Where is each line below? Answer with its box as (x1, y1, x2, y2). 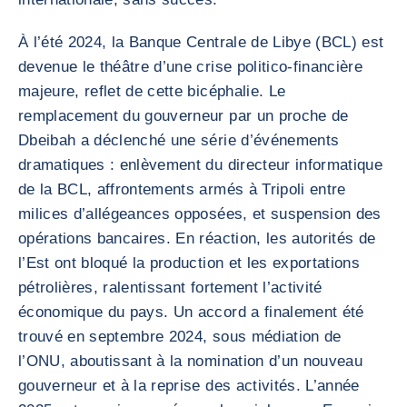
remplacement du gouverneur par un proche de (18, 107, 349, 124)
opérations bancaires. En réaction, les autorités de (18, 230, 376, 247)
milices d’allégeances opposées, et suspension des (18, 205, 382, 223)
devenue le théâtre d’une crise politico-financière (18, 58, 362, 75)
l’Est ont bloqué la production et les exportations (18, 254, 360, 272)
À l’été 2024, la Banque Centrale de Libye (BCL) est (18, 34, 384, 51)
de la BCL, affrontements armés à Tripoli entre (18, 181, 346, 198)
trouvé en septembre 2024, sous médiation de (18, 328, 342, 345)
